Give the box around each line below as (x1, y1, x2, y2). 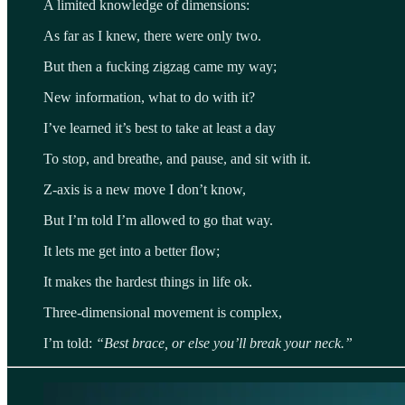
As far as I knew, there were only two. (43, 27, 265, 43)
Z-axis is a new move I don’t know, (43, 181, 246, 197)
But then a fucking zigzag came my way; (43, 58, 277, 74)
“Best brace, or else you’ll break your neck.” (96, 334, 356, 351)
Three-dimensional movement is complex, (43, 304, 282, 320)
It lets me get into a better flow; (43, 242, 220, 259)
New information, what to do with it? (43, 89, 255, 105)
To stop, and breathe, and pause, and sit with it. (43, 150, 315, 166)
